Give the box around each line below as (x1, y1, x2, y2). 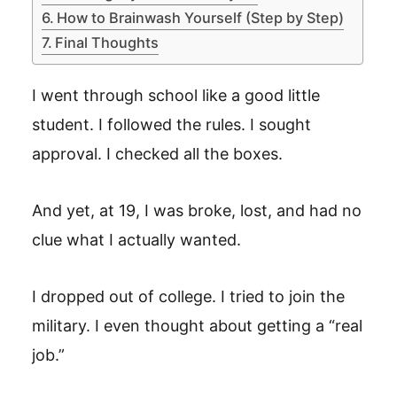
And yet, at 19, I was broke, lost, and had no (32, 201, 362, 220)
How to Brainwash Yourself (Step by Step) (57, 8, 345, 27)
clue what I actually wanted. (32, 230, 241, 249)
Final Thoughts (55, 33, 160, 51)
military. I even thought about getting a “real (32, 316, 362, 335)
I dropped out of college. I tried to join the (32, 287, 345, 306)
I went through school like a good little (32, 86, 320, 105)
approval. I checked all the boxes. (32, 144, 283, 163)
